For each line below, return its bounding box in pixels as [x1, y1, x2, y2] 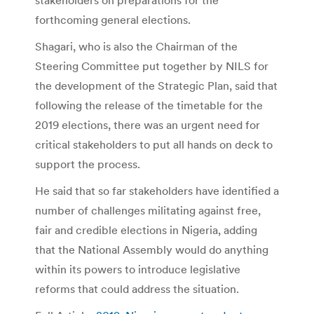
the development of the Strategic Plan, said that [35, 78, 278, 93]
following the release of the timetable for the [35, 97, 263, 112]
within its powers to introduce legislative [35, 261, 240, 276]
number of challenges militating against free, [35, 203, 261, 217]
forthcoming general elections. [35, 12, 191, 27]
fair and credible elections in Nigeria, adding [35, 222, 257, 237]
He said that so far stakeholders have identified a [35, 183, 279, 198]
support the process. [35, 156, 140, 171]
